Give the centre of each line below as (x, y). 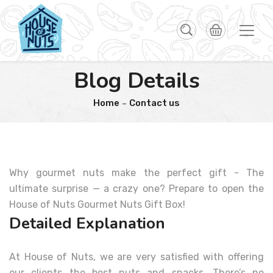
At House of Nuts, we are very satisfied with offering (136, 257)
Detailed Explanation (87, 223)
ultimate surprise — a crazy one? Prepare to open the (136, 189)
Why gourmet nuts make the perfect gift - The (136, 173)
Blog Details (136, 81)
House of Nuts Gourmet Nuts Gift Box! (97, 204)
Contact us (154, 103)
